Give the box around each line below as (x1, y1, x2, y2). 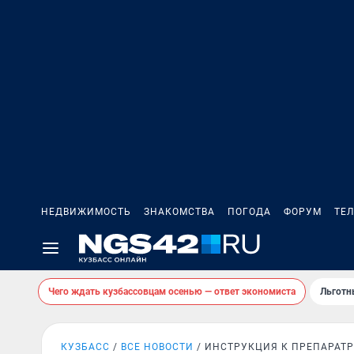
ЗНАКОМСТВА (144, 206, 215, 217)
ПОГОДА (228, 206, 271, 217)
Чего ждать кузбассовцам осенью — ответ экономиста (48, 286, 296, 297)
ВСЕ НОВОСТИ (121, 341, 194, 352)
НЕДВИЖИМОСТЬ (41, 206, 131, 217)
